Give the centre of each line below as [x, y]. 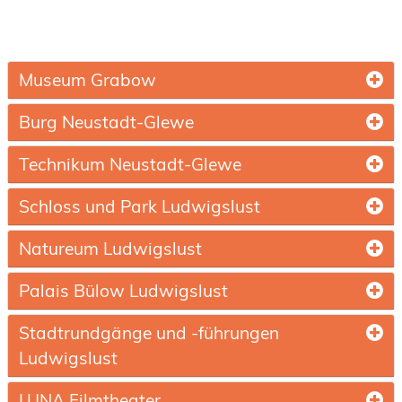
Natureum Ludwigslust [110, 249]
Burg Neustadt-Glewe [106, 122]
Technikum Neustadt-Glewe [130, 164]
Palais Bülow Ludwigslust [123, 291]
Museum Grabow [87, 80]
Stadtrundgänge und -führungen [149, 333]
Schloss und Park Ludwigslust [140, 206]
